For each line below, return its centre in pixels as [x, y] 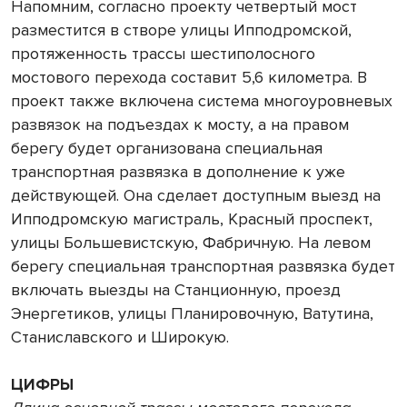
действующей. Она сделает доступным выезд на [196, 195]
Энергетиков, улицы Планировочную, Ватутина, [192, 313]
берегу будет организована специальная [167, 148]
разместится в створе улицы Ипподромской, [181, 30]
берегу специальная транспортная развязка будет [203, 266]
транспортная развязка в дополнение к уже [178, 171]
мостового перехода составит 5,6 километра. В [189, 77]
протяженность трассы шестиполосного [163, 53]
